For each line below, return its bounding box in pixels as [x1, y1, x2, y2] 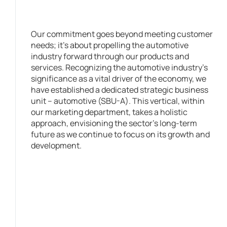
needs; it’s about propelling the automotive [31, 39, 188, 51]
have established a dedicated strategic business [31, 84, 208, 95]
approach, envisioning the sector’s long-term [31, 117, 197, 129]
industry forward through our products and [31, 50, 189, 62]
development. [31, 139, 82, 151]
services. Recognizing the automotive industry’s [31, 61, 208, 73]
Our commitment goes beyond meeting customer [31, 28, 213, 40]
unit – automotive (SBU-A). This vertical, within [31, 95, 205, 106]
